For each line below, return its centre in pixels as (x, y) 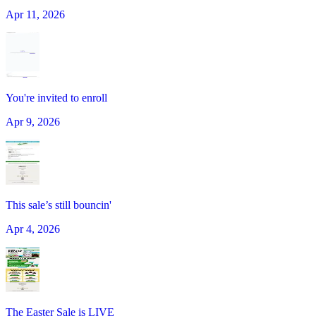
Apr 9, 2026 (33, 122)
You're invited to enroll (56, 98)
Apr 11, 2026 (35, 15)
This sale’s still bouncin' (59, 205)
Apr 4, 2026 (33, 229)
